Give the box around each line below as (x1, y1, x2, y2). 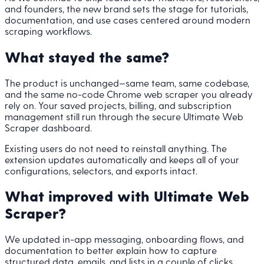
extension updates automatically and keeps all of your (5, 153, 239, 165)
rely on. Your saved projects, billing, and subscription (5, 99, 232, 111)
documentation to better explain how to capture (5, 245, 217, 256)
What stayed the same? (5, 48, 169, 65)
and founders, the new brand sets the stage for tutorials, (5, 2, 248, 14)
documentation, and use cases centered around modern (5, 14, 250, 25)
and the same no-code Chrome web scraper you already (5, 88, 253, 100)
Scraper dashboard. (5, 121, 92, 133)
